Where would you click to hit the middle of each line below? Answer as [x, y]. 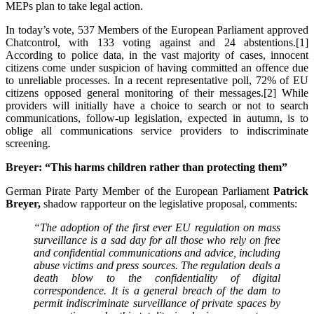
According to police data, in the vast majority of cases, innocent [157, 55]
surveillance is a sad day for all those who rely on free [157, 240]
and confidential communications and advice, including [157, 252]
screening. [29, 143]
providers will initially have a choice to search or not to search [157, 105]
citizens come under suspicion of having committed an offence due [157, 67]
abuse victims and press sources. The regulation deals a [157, 265]
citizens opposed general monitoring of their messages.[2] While [157, 93]
